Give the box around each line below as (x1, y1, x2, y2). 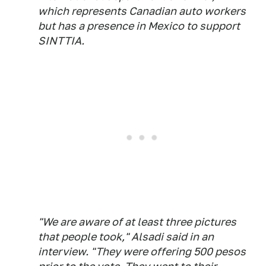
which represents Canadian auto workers (38, 4, 246, 17)
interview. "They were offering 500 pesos (38, 245, 246, 258)
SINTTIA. (38, 34, 84, 47)
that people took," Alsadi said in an (38, 230, 214, 243)
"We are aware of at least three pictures (38, 215, 236, 228)
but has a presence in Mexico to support (38, 19, 240, 32)
